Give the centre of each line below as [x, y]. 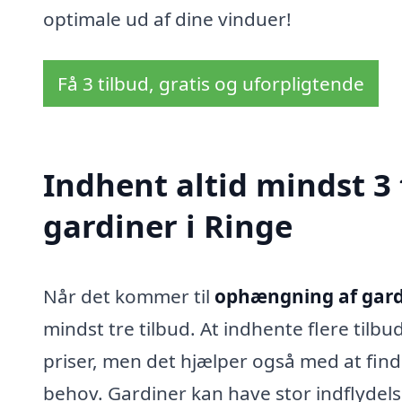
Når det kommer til [129, 297]
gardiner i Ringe [168, 226]
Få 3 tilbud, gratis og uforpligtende [211, 83]
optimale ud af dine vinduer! [167, 19]
